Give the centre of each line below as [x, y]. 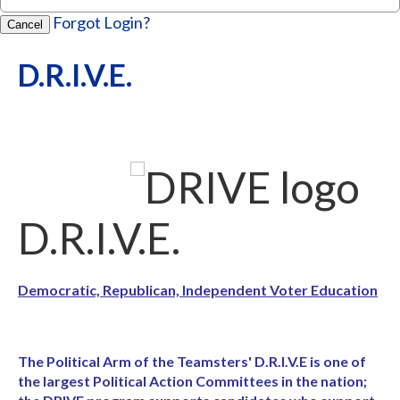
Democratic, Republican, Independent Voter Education [198, 290]
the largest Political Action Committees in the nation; [192, 381]
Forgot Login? [101, 22]
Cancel [25, 25]
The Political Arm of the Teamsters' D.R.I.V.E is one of [192, 361]
